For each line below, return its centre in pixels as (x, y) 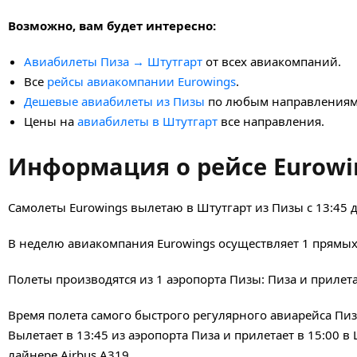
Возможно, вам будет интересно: (112, 25)
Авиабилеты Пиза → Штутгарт (113, 61)
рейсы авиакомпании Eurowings (141, 81)
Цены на (51, 121)
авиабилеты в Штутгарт (147, 121)
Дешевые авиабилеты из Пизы (114, 101)
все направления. (271, 121)
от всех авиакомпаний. (272, 61)
